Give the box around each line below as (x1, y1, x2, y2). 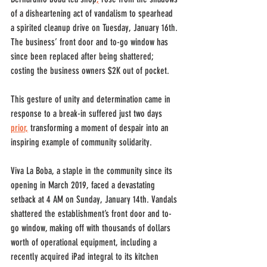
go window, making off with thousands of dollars (11, 222, 173, 234)
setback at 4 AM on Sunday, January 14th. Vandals (11, 194, 179, 205)
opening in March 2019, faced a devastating (11, 179, 157, 191)
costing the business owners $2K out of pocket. (11, 65, 169, 76)
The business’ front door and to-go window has (11, 36, 170, 48)
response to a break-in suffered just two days (11, 108, 164, 119)
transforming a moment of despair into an (28, 122, 171, 133)
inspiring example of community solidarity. (11, 136, 152, 148)
